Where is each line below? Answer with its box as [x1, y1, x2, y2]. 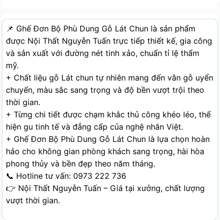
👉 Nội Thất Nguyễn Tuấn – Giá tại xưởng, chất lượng [6, 183, 205, 193]
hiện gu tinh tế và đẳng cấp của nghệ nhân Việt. [6, 121, 183, 132]
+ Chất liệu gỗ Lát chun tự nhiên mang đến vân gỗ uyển [6, 72, 213, 82]
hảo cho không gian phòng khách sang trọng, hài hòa [6, 146, 204, 156]
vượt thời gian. [6, 195, 60, 205]
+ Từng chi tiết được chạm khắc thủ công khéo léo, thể [6, 109, 211, 119]
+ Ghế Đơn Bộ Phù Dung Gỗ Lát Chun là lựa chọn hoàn [6, 134, 210, 144]
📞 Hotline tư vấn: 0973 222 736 [6, 170, 126, 181]
